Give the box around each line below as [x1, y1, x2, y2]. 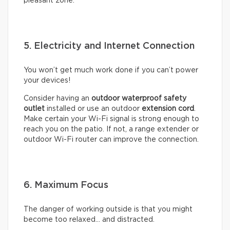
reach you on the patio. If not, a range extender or [24, 126, 199, 133]
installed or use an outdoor [45, 105, 142, 113]
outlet [24, 105, 45, 113]
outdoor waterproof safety [91, 95, 186, 103]
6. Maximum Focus [24, 181, 108, 190]
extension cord [142, 105, 194, 113]
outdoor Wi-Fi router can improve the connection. [24, 136, 199, 144]
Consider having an [24, 95, 91, 103]
